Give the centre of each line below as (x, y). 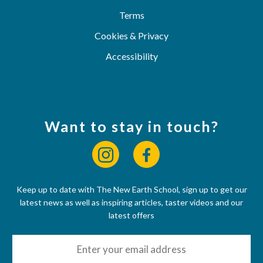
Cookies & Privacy (131, 35)
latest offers (131, 215)
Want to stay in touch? (131, 126)
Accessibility (131, 56)
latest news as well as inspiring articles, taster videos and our (131, 202)
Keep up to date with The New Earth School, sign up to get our (131, 189)
